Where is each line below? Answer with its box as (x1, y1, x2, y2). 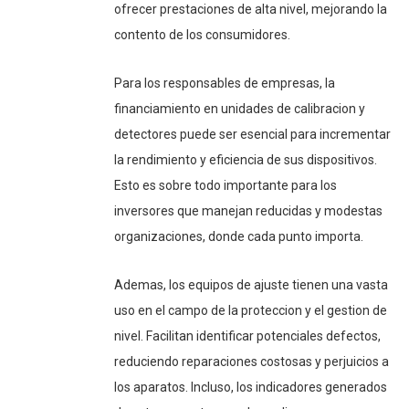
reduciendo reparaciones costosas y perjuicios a (114, 353, 389, 369)
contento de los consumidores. (114, 26, 290, 42)
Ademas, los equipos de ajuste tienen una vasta (114, 277, 388, 292)
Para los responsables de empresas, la (114, 75, 335, 90)
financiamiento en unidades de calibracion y (114, 100, 365, 116)
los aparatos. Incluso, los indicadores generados (114, 379, 387, 394)
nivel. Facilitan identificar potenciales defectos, (114, 328, 381, 343)
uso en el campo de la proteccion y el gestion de (114, 302, 387, 318)
